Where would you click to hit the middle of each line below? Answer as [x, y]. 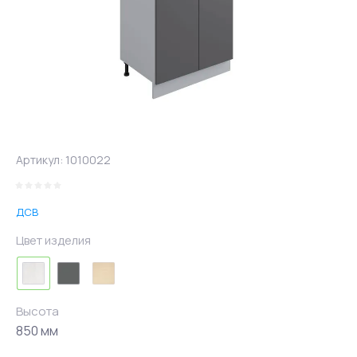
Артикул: [39, 160]
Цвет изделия [53, 240]
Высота [37, 311]
